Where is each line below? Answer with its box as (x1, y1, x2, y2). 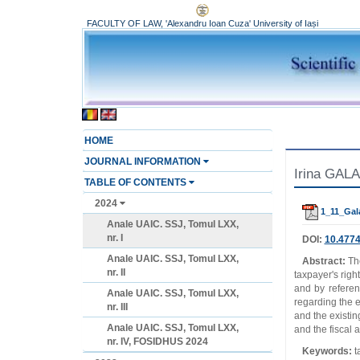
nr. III (107, 301, 128, 313)
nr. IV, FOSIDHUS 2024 (107, 335, 208, 347)
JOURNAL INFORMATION (84, 155, 203, 167)
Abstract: (301, 256, 346, 268)
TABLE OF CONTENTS (84, 176, 189, 188)
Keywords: (301, 346, 354, 358)
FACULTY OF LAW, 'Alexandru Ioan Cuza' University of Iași (87, 18, 318, 28)
